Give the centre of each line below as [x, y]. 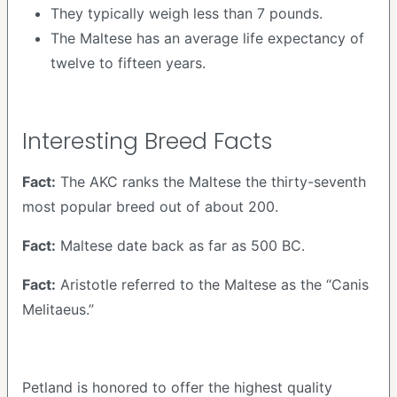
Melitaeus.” [58, 309]
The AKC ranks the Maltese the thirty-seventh [211, 182]
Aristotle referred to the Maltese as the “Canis [212, 284]
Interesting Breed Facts [147, 141]
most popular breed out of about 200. [150, 206]
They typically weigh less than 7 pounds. [187, 13]
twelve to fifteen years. [128, 63]
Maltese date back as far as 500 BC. [180, 245]
